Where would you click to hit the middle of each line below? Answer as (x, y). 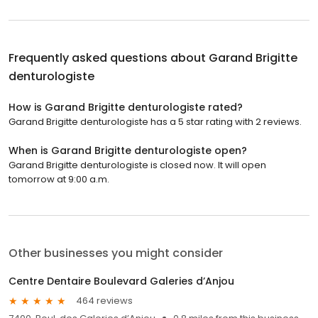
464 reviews (104, 301)
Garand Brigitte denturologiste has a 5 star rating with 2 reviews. (155, 121)
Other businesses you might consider (116, 253)
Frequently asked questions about (109, 57)
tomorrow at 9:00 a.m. (59, 179)
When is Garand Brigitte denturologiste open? (128, 150)
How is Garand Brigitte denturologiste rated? (126, 107)
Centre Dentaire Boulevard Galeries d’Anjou (121, 281)
